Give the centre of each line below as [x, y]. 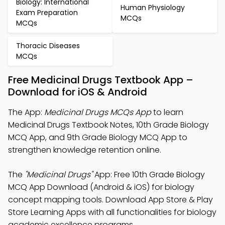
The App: [26, 112]
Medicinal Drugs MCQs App [98, 112]
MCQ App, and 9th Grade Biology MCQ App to [98, 137]
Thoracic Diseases [48, 46]
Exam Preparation [47, 13]
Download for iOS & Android [78, 92]
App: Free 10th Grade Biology [149, 175]
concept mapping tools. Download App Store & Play [110, 200]
